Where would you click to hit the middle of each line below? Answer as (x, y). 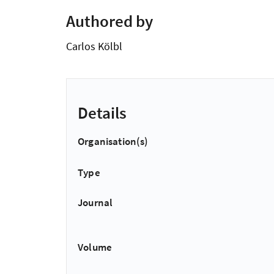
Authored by (109, 20)
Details (102, 113)
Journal (95, 203)
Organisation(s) (113, 142)
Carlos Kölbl (94, 46)
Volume (95, 247)
